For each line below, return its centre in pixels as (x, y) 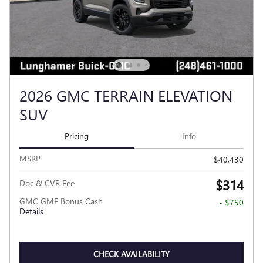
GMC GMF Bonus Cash (61, 201)
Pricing (77, 136)
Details (31, 211)
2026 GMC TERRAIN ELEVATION (126, 95)
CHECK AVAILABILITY (131, 254)
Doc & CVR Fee (47, 183)
